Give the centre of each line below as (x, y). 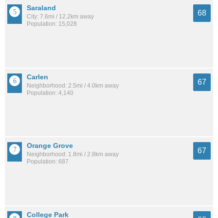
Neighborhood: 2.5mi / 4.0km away (73, 85)
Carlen (37, 77)
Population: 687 (48, 162)
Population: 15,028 (52, 24)
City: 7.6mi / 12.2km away (60, 17)
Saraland (41, 8)
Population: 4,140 (50, 93)
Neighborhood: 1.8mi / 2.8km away (73, 154)
